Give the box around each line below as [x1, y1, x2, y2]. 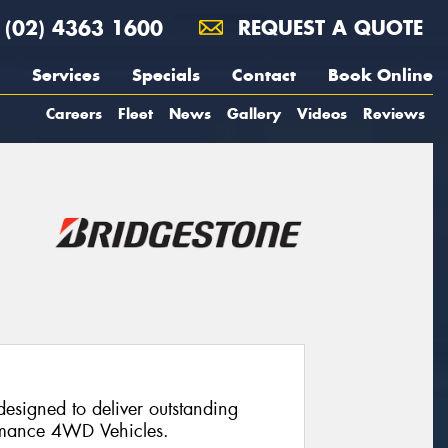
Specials [132, 64, 200, 86]
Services [32, 64, 100, 86]
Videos [297, 104, 347, 123]
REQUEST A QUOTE [231, 15, 423, 40]
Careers [46, 104, 102, 123]
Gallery [227, 104, 281, 123]
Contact [232, 64, 296, 86]
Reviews [363, 104, 425, 123]
